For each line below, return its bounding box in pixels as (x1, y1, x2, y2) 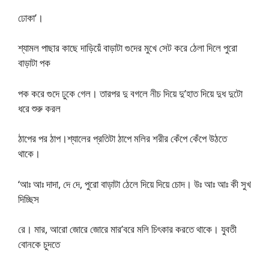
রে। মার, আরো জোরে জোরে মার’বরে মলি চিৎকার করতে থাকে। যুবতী (18, 222, 237, 236)
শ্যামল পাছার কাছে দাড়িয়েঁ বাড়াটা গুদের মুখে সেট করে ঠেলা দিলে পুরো (18, 41, 237, 55)
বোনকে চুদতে (18, 237, 60, 251)
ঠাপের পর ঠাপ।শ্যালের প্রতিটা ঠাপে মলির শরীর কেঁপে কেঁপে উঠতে (18, 131, 227, 145)
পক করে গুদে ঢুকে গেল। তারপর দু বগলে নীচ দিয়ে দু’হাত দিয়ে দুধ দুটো (18, 86, 243, 100)
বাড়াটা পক (18, 56, 50, 70)
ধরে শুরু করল (18, 101, 61, 115)
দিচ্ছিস (18, 192, 39, 206)
